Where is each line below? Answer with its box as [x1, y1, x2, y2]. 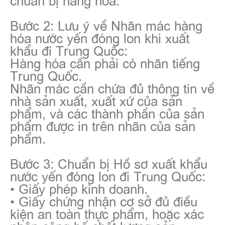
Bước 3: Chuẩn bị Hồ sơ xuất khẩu [10, 154, 207, 172]
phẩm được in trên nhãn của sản [10, 116, 195, 135]
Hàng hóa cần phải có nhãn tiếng [10, 53, 200, 72]
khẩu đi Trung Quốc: [10, 41, 128, 59]
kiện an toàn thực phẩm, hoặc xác [10, 204, 204, 222]
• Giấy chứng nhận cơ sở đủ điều [10, 191, 197, 210]
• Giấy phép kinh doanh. [10, 179, 148, 197]
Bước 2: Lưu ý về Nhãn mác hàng [10, 16, 202, 34]
